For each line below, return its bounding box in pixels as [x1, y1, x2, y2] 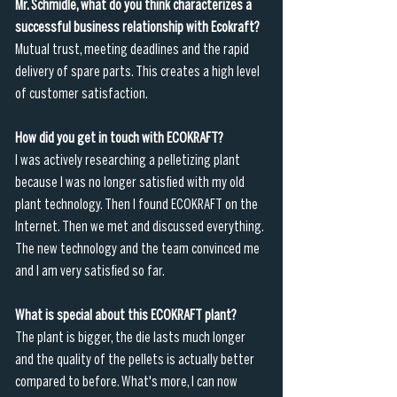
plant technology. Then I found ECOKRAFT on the [15, 198, 261, 212]
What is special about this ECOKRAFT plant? [15, 308, 237, 323]
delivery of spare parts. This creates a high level [15, 65, 262, 79]
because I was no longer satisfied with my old [15, 175, 247, 190]
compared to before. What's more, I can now [15, 375, 240, 389]
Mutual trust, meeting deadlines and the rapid [15, 43, 252, 57]
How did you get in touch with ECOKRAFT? [15, 131, 223, 145]
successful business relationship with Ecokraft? [15, 20, 260, 35]
